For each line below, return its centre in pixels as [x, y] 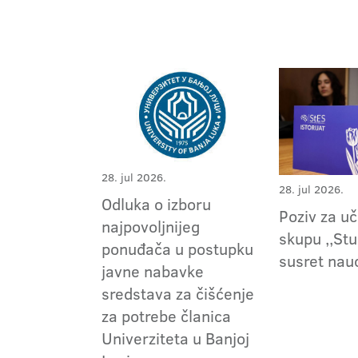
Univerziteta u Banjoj [175, 338]
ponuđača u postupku [177, 249]
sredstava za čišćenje [178, 294]
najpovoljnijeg [151, 227]
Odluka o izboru [156, 204]
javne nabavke [153, 271]
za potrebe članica [166, 316]
